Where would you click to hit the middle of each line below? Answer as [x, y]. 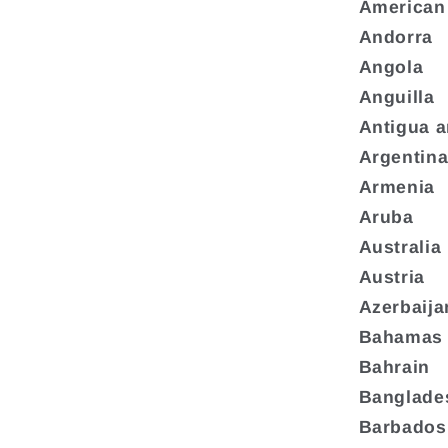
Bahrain [394, 367]
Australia [400, 247]
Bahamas [401, 337]
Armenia [397, 187]
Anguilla [396, 97]
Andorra [396, 37]
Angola [391, 67]
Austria [392, 277]
